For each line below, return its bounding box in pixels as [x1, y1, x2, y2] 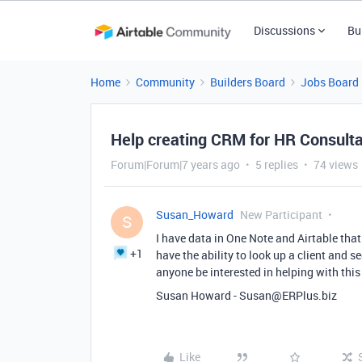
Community [136, 74, 195, 90]
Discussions [253, 23, 315, 38]
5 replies [255, 157, 298, 172]
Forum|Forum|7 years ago [111, 157, 240, 172]
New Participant [240, 207, 322, 222]
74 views [314, 157, 358, 172]
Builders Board [210, 74, 285, 90]
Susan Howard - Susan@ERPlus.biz [156, 288, 337, 303]
